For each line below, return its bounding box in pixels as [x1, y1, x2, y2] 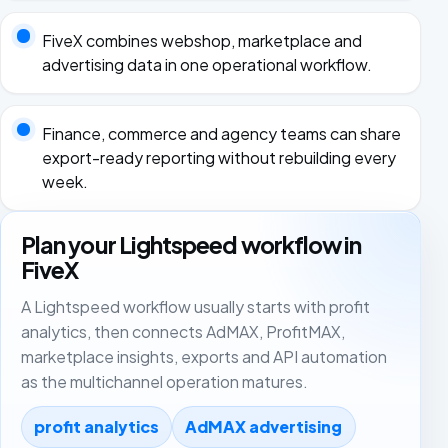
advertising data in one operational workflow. [41, 53, 372, 75]
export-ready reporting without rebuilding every [41, 147, 396, 169]
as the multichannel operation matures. [21, 371, 308, 392]
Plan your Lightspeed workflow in [21, 230, 362, 260]
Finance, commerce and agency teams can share [41, 123, 401, 145]
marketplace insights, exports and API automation [21, 346, 387, 367]
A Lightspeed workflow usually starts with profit [21, 296, 370, 317]
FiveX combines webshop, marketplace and [41, 29, 362, 51]
